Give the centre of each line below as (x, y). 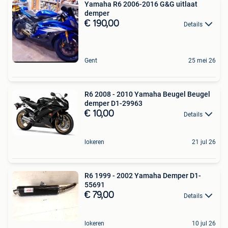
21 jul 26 (204, 142)
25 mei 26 (202, 60)
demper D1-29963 (113, 103)
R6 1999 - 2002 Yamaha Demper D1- (143, 176)
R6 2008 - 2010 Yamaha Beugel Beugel (147, 94)
